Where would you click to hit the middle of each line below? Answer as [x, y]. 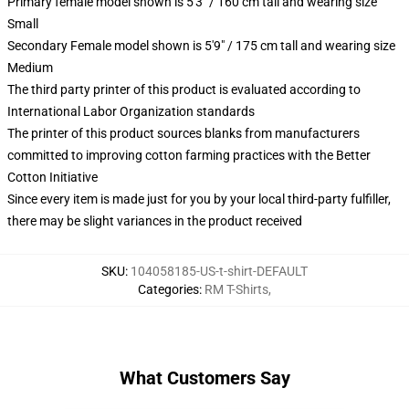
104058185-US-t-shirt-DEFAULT [219, 271]
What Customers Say [204, 378]
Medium [30, 68]
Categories [168, 289]
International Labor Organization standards [131, 111]
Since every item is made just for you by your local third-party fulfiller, [199, 199]
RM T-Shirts [236, 289]
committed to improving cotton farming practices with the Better [189, 155]
